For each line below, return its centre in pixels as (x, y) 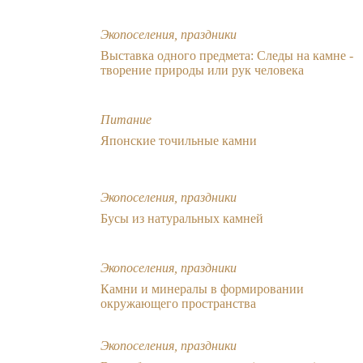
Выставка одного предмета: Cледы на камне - (227, 55)
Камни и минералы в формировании (202, 288)
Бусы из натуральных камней (182, 218)
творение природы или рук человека (202, 70)
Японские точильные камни (179, 140)
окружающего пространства (178, 303)
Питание (126, 119)
